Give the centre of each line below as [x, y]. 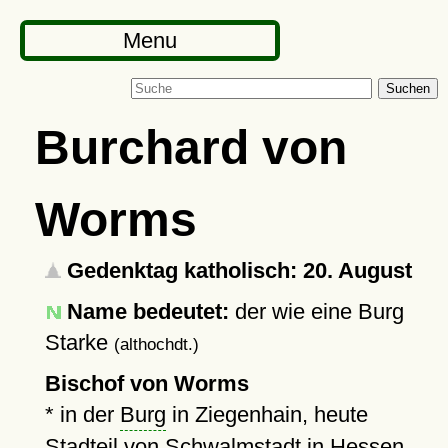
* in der [82, 414]
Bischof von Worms [146, 383]
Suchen [408, 88]
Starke [79, 342]
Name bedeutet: [147, 311]
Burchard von [190, 147]
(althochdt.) [156, 344]
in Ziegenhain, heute [266, 414]
